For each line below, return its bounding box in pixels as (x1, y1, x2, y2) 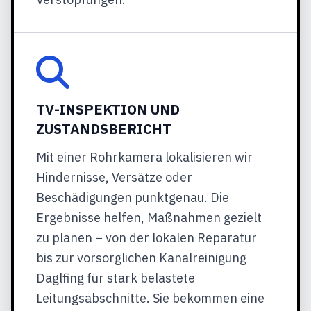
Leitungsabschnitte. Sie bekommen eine (36, 290, 264, 306)
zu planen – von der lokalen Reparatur (36, 230, 257, 246)
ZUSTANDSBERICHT (36, 119, 171, 138)
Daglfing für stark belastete (36, 270, 195, 286)
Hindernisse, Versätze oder (36, 169, 192, 185)
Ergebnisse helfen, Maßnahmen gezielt (36, 210, 262, 226)
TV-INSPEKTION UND (36, 100, 180, 119)
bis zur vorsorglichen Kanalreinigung (36, 250, 246, 266)
